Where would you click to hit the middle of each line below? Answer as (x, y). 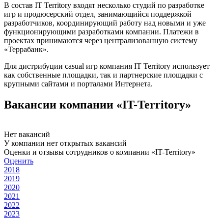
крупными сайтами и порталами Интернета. (78, 83)
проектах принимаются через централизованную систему (101, 40)
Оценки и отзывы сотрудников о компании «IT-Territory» (100, 152)
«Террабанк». (26, 49)
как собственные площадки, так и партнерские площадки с (103, 75)
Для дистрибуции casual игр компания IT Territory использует (107, 66)
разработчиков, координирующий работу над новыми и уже (105, 23)
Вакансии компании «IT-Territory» (97, 104)
